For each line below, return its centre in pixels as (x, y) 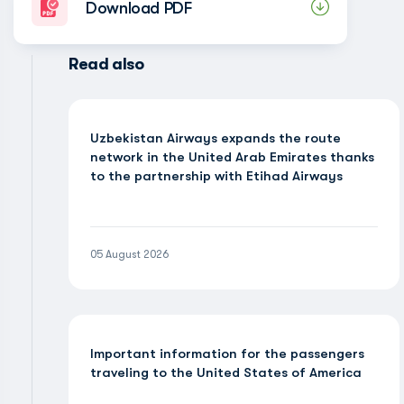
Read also (106, 64)
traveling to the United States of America (226, 372)
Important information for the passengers (227, 353)
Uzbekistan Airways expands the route (216, 138)
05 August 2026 (129, 254)
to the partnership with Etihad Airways (216, 176)
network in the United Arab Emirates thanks (232, 157)
